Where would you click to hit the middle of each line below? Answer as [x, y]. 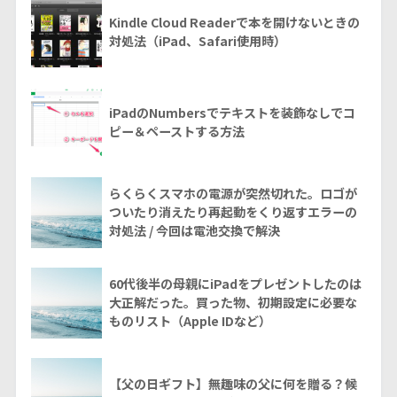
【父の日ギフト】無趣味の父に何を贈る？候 [233, 383]
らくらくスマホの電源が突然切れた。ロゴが [233, 193]
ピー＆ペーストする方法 [176, 131]
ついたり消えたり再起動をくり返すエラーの [233, 211]
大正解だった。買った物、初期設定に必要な [233, 302]
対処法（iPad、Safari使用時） [197, 40]
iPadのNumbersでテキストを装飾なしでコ [232, 112]
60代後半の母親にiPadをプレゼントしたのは [235, 283]
